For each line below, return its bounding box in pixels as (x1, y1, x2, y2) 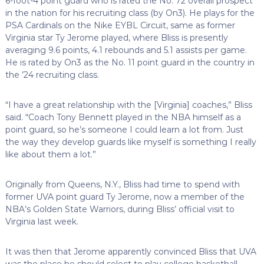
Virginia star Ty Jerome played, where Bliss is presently (5, 32, 228, 43)
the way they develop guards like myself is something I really (5, 136, 256, 147)
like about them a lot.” (5, 148, 96, 160)
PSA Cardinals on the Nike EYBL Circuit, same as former (5, 19, 235, 31)
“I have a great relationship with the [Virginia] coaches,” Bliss (5, 99, 252, 110)
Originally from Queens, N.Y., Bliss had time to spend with (5, 179, 240, 190)
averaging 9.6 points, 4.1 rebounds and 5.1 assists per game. (5, 44, 247, 55)
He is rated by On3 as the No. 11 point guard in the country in (5, 57, 255, 68)
